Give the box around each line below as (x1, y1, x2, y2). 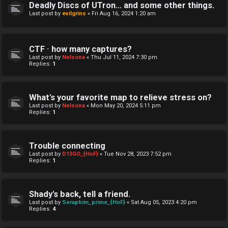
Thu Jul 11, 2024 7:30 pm (91, 54, 157, 61)
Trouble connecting (29, 141, 105, 151)
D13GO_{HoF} (62, 151, 98, 158)
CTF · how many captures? (29, 44, 132, 54)
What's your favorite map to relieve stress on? (29, 93, 212, 103)
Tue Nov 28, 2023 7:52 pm (104, 151, 172, 158)
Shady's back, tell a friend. (29, 189, 130, 199)
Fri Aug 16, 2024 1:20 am (92, 10, 156, 17)
